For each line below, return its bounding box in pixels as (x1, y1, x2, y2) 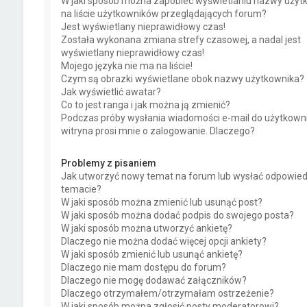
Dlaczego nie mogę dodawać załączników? (60, 275, 247, 286)
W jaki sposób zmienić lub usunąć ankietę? (60, 249, 243, 260)
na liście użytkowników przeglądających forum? (60, 8, 267, 19)
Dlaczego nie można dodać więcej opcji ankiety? (60, 236, 267, 247)
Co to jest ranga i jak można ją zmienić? (60, 99, 230, 110)
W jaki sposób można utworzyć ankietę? (60, 223, 232, 234)
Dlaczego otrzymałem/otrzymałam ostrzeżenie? (60, 288, 274, 299)
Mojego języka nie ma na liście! (60, 60, 193, 71)
